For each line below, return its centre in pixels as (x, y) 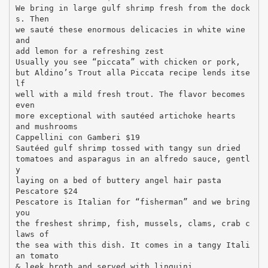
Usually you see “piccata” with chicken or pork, (128, 62)
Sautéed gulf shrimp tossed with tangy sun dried (128, 148)
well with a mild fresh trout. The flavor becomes (130, 94)
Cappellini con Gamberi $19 (77, 137)
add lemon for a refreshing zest (89, 51)
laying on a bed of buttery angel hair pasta (118, 180)
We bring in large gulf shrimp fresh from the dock (133, 8)
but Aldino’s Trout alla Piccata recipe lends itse (133, 72)
